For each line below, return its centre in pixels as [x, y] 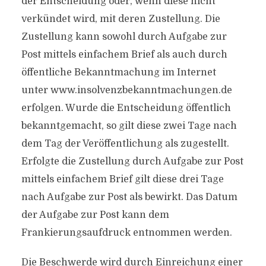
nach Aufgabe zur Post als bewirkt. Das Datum [129, 197]
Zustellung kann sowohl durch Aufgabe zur [124, 37]
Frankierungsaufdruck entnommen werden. [126, 233]
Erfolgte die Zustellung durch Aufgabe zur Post [132, 161]
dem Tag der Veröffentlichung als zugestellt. [125, 144]
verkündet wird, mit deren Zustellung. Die [121, 19]
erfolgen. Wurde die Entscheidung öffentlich [126, 108]
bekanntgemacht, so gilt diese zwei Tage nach [129, 126]
